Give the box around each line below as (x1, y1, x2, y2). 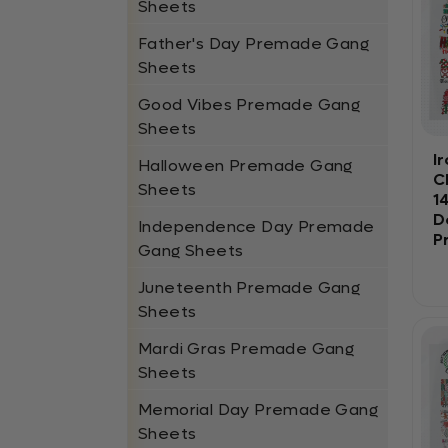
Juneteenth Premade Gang (138, 277, 361, 298)
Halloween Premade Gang (138, 155, 353, 176)
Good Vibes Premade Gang (138, 94, 361, 115)
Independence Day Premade (138, 216, 375, 237)
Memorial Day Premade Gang (138, 399, 378, 420)
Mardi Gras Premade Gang (138, 338, 355, 359)
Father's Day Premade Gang (138, 33, 369, 54)
